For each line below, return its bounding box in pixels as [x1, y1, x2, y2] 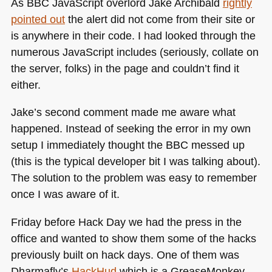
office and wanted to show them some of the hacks [10, 231, 256, 245]
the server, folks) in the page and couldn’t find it [10, 61, 239, 75]
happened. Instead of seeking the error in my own [10, 122, 251, 135]
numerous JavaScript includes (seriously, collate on [10, 45, 259, 58]
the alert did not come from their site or [64, 12, 255, 25]
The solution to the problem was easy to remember [10, 171, 257, 185]
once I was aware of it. [10, 188, 120, 201]
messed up [188, 138, 245, 152]
